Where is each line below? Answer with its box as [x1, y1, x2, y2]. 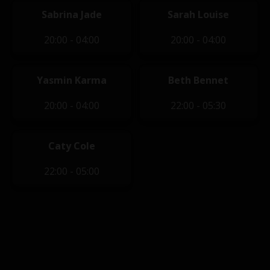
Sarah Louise [168, 8, 230, 21]
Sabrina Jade [41, 8, 102, 21]
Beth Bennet [168, 74, 229, 87]
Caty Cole [48, 139, 95, 152]
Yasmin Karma [36, 74, 107, 87]
